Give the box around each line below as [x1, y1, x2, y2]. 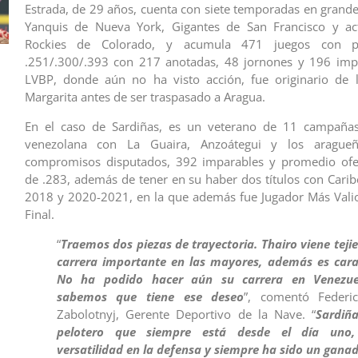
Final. [24, 205, 54, 222]
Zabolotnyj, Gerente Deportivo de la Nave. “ [56, 305, 316, 322]
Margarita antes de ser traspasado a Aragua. [24, 89, 265, 105]
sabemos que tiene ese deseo [56, 288, 245, 304]
